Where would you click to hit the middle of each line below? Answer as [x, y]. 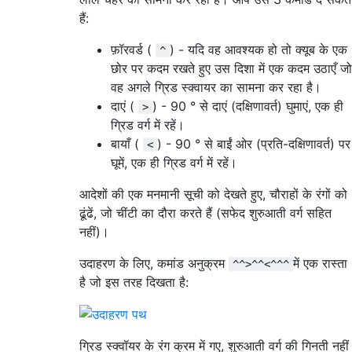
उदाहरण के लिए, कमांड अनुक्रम [154, 263]
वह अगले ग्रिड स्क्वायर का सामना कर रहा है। [216, 87]
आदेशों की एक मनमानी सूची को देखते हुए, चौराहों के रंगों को [213, 194]
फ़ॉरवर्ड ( [133, 49]
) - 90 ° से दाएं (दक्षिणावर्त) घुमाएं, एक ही [248, 106]
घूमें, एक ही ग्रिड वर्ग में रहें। [174, 162]
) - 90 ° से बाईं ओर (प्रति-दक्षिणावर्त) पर [254, 143]
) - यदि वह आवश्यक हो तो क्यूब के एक [258, 49]
